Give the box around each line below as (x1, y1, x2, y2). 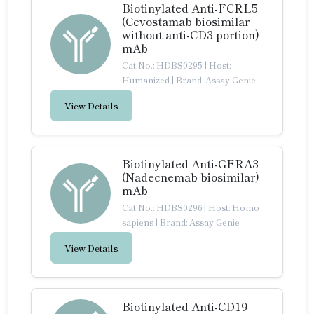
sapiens (122, 216, 153, 228)
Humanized (122, 74, 170, 86)
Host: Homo (208, 201, 259, 213)
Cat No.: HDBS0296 (122, 201, 204, 213)
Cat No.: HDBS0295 (122, 59, 205, 71)
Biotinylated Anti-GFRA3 (122, 155, 259, 172)
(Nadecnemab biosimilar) (122, 168, 259, 185)
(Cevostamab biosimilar (122, 13, 250, 29)
